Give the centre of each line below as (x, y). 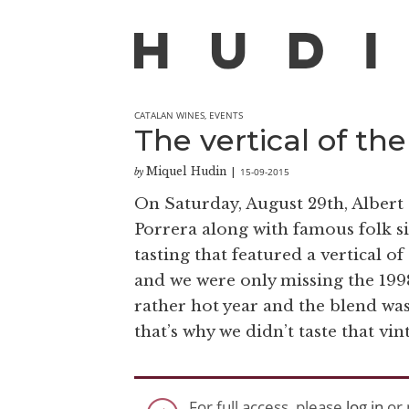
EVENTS (226, 115)
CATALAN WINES (169, 115)
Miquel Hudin (186, 171)
